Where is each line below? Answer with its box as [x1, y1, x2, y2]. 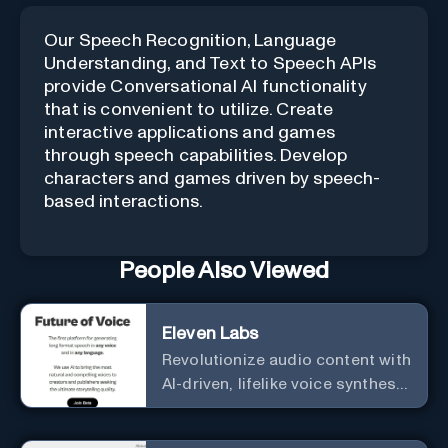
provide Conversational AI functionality [44, 77, 367, 96]
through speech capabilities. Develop [44, 146, 348, 165]
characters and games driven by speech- [44, 169, 381, 188]
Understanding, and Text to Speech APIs [44, 54, 377, 73]
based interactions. [44, 192, 204, 211]
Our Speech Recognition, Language [44, 31, 337, 50]
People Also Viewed [119, 258, 329, 283]
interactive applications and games [44, 123, 335, 142]
